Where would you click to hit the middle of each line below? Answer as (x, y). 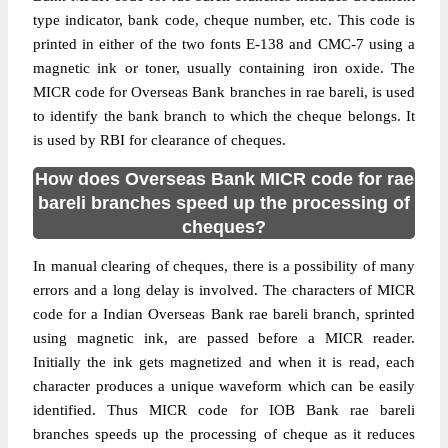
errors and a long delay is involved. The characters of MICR (224, 290)
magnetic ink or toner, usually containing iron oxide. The (224, 68)
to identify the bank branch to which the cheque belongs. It (224, 116)
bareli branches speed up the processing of (224, 203)
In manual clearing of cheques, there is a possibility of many (224, 266)
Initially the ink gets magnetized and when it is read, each (224, 362)
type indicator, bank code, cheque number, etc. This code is (224, 20)
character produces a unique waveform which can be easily (224, 386)
